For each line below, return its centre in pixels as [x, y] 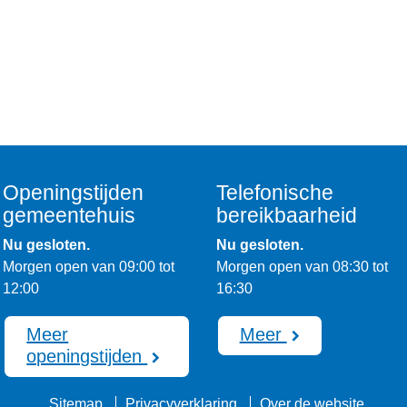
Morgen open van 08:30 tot [302, 266]
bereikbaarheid [286, 215]
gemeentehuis [69, 215]
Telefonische [274, 192]
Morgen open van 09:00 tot [89, 266]
